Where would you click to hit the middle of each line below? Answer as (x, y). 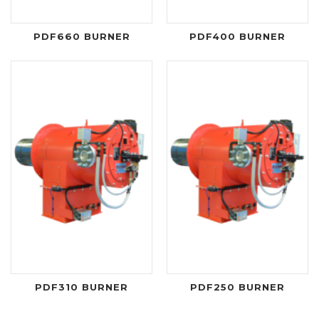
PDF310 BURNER (82, 287)
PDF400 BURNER (237, 36)
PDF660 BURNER (82, 36)
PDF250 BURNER (237, 287)
